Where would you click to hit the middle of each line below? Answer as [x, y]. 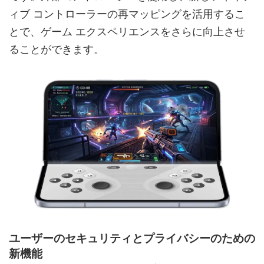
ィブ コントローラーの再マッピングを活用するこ [127, 14]
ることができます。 [57, 49]
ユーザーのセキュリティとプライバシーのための [132, 239]
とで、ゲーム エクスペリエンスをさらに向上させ [127, 32]
